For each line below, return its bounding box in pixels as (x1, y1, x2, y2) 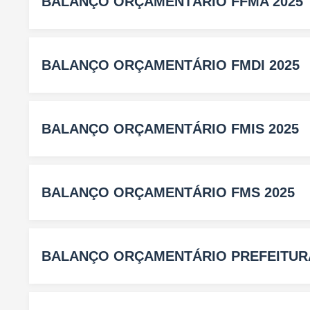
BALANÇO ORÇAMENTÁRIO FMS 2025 (42, 184, 295, 200)
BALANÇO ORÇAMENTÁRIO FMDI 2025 (42, 57, 300, 73)
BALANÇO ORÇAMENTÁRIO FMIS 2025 (42, 120, 299, 136)
